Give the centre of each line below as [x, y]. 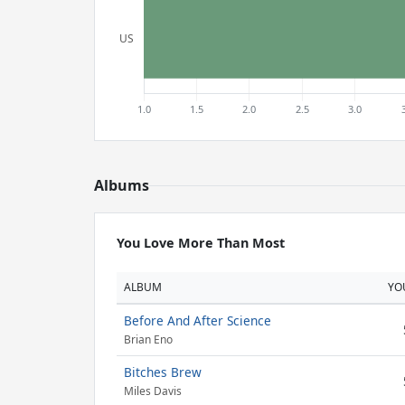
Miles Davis [153, 391]
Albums [122, 185]
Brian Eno [148, 340]
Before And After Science [198, 320]
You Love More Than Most [201, 243]
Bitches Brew [163, 372]
